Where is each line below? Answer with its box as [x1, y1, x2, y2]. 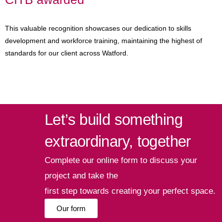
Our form [56, 204, 86, 213]
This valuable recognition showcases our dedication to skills [5, 24, 191, 32]
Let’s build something [45, 111, 182, 128]
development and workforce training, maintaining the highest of [5, 36, 202, 45]
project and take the [45, 170, 118, 180]
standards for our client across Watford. [5, 49, 128, 57]
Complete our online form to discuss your [45, 155, 197, 165]
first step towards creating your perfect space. [45, 186, 216, 196]
